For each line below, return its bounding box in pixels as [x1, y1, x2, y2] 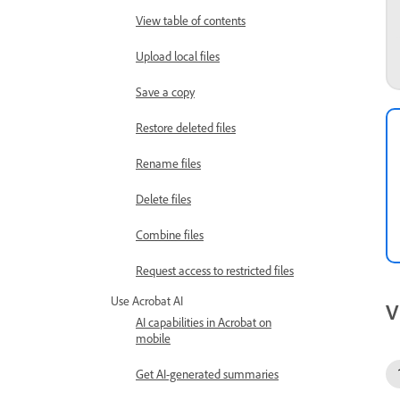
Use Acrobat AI [111, 293, 183, 308]
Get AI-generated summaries [136, 366, 279, 381]
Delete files [136, 191, 191, 206]
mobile [136, 330, 171, 346]
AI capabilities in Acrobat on [136, 314, 271, 329]
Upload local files [136, 48, 220, 63]
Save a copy [136, 84, 195, 99]
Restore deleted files [136, 120, 236, 135]
